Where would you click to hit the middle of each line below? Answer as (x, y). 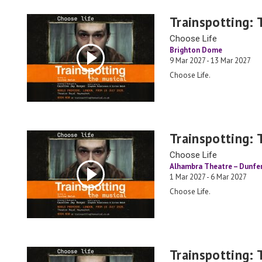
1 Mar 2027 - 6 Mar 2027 (208, 177)
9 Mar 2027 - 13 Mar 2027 (210, 61)
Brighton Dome (196, 50)
